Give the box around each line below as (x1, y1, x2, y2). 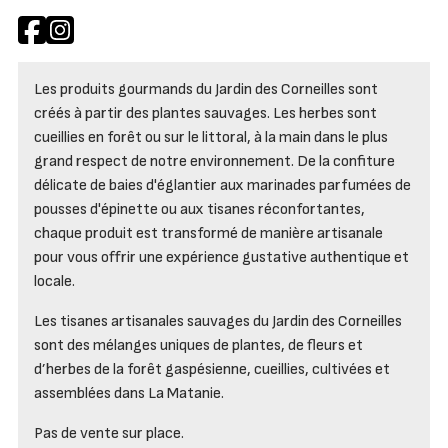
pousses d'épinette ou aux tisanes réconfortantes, (33, 200, 365, 220)
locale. (33, 272, 75, 292)
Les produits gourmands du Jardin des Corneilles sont (33, 80, 378, 100)
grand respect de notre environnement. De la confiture (33, 152, 395, 172)
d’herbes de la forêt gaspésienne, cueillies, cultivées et (33, 360, 390, 380)
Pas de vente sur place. (33, 424, 184, 444)
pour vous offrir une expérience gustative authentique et (33, 248, 409, 268)
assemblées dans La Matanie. (33, 384, 224, 404)
